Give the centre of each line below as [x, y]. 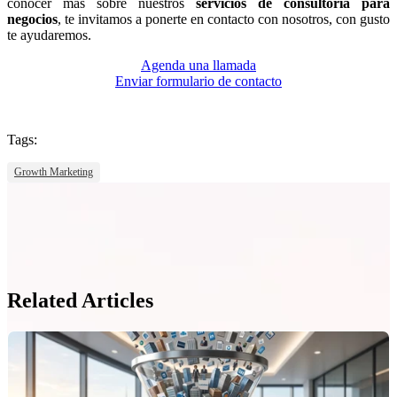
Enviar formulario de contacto [198, 81]
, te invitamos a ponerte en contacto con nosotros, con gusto [224, 19]
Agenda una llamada [198, 65]
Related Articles [80, 300]
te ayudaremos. [49, 35]
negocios [32, 19]
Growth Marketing [54, 171]
